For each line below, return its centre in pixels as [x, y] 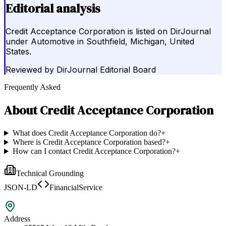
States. [18, 52]
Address [17, 219]
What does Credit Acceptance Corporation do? [87, 133]
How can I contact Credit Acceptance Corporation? [94, 151]
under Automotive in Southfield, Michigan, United [100, 42]
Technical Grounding [50, 174]
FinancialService [76, 188]
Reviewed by [30, 70]
